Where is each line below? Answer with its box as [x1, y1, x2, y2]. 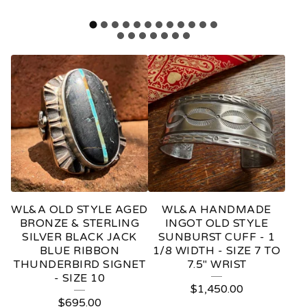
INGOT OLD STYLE [164, 216, 269, 230]
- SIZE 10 [53, 271, 106, 285]
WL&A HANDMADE [162, 202, 271, 217]
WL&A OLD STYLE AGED [11, 202, 148, 217]
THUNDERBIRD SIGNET [14, 257, 145, 271]
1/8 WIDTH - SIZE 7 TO [152, 243, 281, 258]
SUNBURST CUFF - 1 [158, 230, 275, 244]
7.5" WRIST [186, 257, 247, 271]
